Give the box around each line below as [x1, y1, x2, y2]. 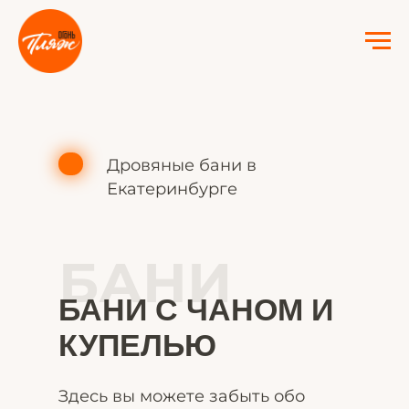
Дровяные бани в [107, 155, 257, 175]
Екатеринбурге [107, 179, 237, 199]
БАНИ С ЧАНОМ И [58, 292, 333, 327]
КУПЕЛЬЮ [58, 328, 216, 362]
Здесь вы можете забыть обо [58, 386, 305, 406]
